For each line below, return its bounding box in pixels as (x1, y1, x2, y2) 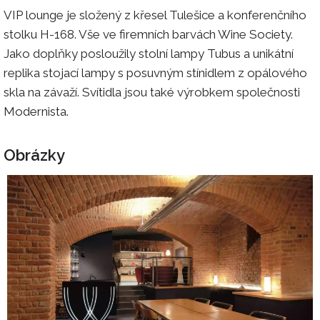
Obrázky (4, 145, 65, 164)
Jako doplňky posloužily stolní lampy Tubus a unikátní (4, 46, 294, 61)
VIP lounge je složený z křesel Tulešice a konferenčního (4, 7, 306, 22)
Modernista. (4, 104, 69, 119)
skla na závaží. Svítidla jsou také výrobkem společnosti (4, 84, 300, 99)
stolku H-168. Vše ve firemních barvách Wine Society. (4, 26, 293, 41)
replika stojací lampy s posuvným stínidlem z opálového (4, 65, 307, 80)
